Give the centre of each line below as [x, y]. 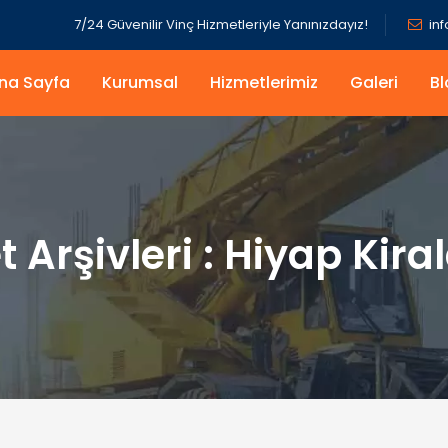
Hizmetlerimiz [264, 82]
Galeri [374, 82]
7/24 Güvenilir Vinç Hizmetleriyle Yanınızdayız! [221, 24]
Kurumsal [140, 82]
